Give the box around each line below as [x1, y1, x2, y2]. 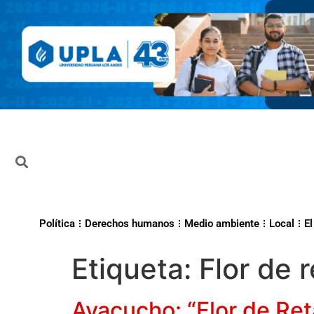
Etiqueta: [71, 252, 199, 287]
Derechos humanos [85, 217, 175, 231]
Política [39, 217, 75, 231]
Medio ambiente [184, 217, 259, 231]
